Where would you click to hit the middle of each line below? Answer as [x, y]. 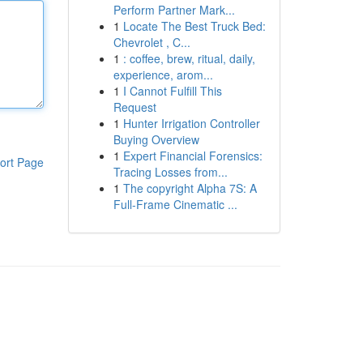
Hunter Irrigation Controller [191, 123]
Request [135, 107]
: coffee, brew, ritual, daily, [189, 58]
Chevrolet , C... [152, 42]
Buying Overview [156, 139]
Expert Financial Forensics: [192, 156]
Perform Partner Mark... [174, 10]
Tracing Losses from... [170, 172]
